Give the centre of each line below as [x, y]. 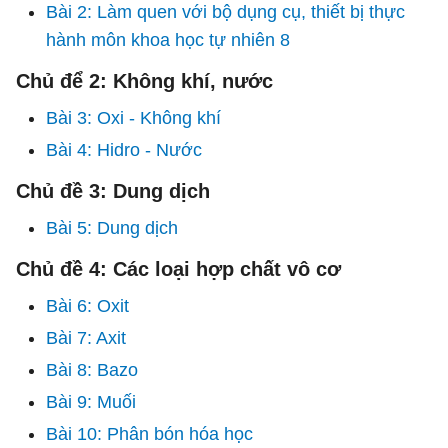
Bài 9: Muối [91, 402]
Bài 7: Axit [86, 338]
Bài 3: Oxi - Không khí [133, 118]
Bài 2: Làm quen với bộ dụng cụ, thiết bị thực [225, 12]
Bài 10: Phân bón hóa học [149, 434]
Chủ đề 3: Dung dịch [113, 191]
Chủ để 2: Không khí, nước [144, 81]
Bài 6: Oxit [87, 306]
